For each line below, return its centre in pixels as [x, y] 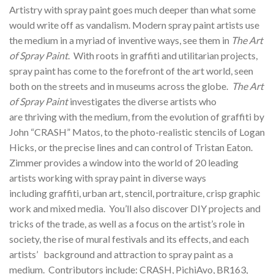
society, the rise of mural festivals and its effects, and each [129, 239]
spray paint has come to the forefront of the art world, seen [131, 70]
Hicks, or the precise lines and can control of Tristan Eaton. [131, 147]
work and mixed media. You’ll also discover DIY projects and [135, 208]
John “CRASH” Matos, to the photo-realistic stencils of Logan [137, 131]
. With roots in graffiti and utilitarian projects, [163, 55]
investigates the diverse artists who [142, 101]
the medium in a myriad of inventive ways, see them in [120, 40]
